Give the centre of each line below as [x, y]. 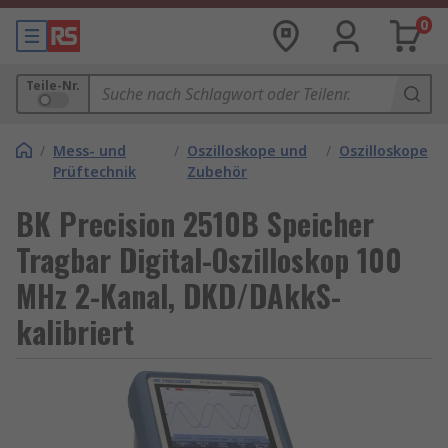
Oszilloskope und [247, 150]
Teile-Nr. [53, 85]
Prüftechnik [94, 171]
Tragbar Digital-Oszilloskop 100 [209, 259]
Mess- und [89, 150]
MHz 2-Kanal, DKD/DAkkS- [178, 295]
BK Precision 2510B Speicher [195, 223]
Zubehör [217, 171]
